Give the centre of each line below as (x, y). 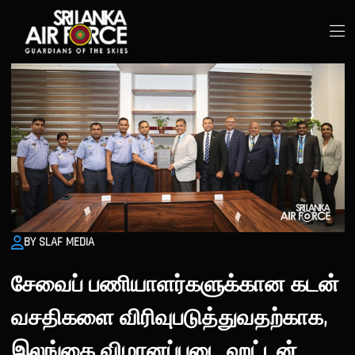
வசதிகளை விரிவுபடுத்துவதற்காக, (169, 318)
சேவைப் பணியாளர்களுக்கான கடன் (175, 285)
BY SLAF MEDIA (59, 242)
